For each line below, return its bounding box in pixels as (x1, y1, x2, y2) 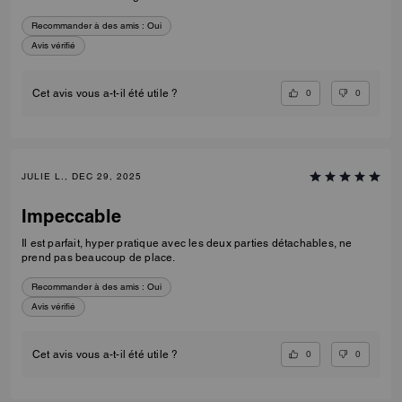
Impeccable (22, 205, 121, 228)
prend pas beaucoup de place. (22, 251, 176, 265)
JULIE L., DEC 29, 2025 (22, 170, 142, 183)
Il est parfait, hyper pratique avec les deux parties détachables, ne (22, 237, 353, 250)
